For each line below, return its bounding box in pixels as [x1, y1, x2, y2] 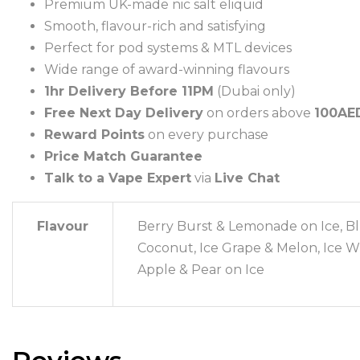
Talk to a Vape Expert [44, 170, 191, 186]
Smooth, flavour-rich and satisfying [44, 18, 266, 34]
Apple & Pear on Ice [137, 262, 264, 277]
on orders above [203, 105, 314, 121]
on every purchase [145, 127, 268, 142]
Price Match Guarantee [44, 149, 202, 164]
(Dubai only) [214, 84, 296, 99]
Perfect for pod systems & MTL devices [44, 40, 292, 55]
